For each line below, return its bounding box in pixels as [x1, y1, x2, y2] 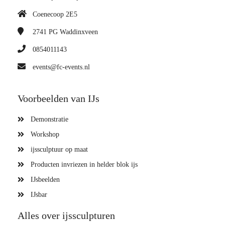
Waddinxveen [60, 28, 98, 36]
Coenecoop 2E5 [33, 10, 77, 18]
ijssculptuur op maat [31, 145, 88, 153]
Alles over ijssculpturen [18, 209, 115, 221]
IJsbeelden [31, 175, 60, 183]
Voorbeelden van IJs [18, 92, 99, 104]
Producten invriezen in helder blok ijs [31, 160, 138, 168]
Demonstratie [31, 115, 68, 123]
